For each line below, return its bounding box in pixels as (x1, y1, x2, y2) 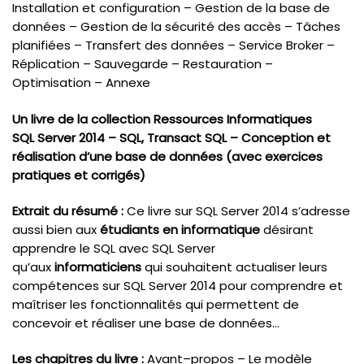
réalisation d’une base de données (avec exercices (12, 147, 323, 165)
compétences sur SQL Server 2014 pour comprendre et (12, 276, 343, 294)
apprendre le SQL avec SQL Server (12, 239, 215, 257)
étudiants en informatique (100, 220, 260, 238)
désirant (260, 220, 314, 238)
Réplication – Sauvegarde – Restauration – (12, 55, 273, 73)
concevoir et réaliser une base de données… (12, 314, 279, 331)
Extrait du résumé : (12, 201, 127, 219)
